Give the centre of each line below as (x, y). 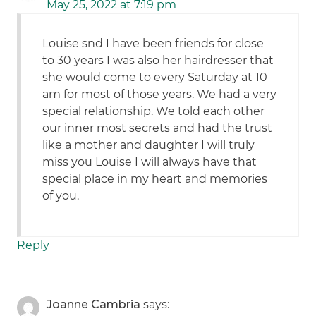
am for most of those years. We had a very (160, 95)
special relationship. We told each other (154, 111)
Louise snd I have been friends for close (153, 44)
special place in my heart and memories (155, 179)
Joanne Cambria (94, 305)
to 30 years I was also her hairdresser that (158, 61)
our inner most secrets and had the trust (158, 128)
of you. (61, 196)
